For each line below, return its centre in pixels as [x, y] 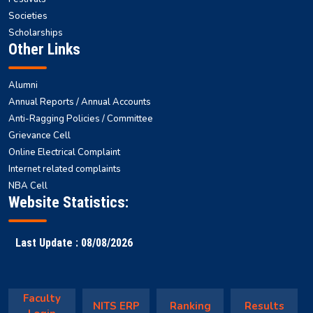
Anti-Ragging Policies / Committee [81, 118]
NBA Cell [28, 185]
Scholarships [36, 32]
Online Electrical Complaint [64, 152]
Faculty [42, 298]
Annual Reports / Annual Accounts [80, 102]
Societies [28, 16]
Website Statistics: [68, 202]
